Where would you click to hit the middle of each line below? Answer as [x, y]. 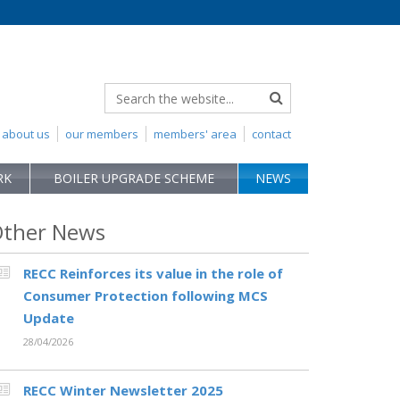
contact [271, 134]
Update [49, 318]
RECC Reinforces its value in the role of [153, 273]
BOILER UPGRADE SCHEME [134, 178]
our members [102, 134]
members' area [195, 134]
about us [26, 134]
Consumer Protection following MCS [146, 296]
